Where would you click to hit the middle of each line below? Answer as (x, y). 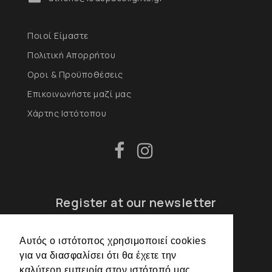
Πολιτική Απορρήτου (71, 55)
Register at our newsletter (136, 202)
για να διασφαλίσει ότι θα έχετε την (98, 256)
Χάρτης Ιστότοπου (67, 113)
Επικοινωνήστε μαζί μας (79, 94)
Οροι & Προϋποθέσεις (75, 74)
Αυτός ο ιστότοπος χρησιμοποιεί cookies (113, 241)
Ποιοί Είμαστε (58, 36)
